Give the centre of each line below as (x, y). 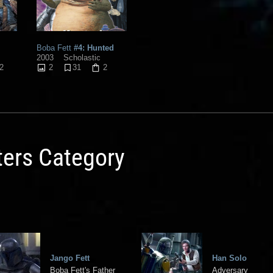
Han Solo (229, 258)
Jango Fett (70, 258)
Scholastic (82, 57)
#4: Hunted (93, 48)
